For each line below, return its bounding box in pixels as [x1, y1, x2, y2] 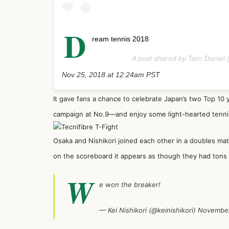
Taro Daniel [188, 54, 225, 63]
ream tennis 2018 [92, 35, 149, 43]
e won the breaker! [99, 180, 161, 189]
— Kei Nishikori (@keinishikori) [99, 206, 198, 215]
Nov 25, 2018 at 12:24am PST [62, 71, 160, 79]
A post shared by [132, 54, 188, 63]
